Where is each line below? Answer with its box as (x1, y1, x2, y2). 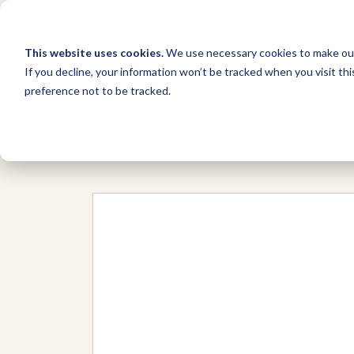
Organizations (167, 143, 262, 160)
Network (92, 143, 149, 160)
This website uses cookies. (24, 45, 164, 59)
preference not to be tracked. (24, 83, 171, 97)
